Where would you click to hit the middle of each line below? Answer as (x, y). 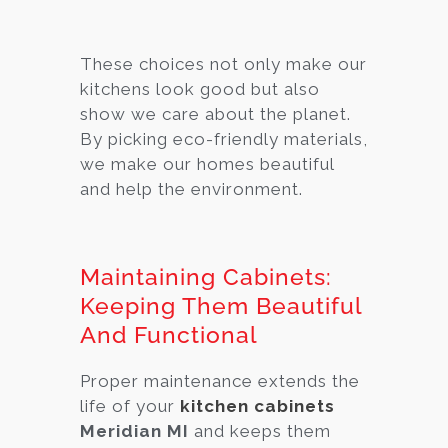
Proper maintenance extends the (220, 380)
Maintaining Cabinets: (206, 276)
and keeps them (260, 430)
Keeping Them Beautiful (221, 305)
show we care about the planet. (215, 113)
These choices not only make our (223, 63)
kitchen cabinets (257, 405)
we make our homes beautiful (207, 163)
